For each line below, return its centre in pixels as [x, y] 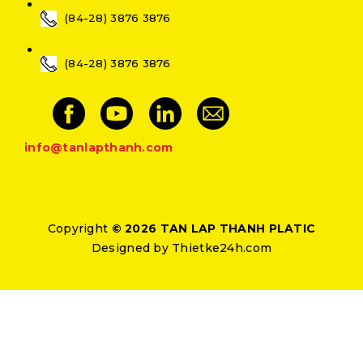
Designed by [132, 248]
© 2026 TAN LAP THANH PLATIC [214, 228]
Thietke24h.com [222, 248]
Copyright [79, 228]
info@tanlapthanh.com [99, 147]
